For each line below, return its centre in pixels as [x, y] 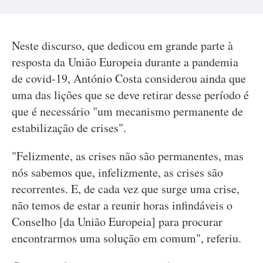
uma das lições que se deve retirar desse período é [130, 95]
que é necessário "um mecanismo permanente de [127, 111]
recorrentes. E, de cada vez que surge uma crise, [126, 189]
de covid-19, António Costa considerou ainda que [129, 78]
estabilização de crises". [69, 128]
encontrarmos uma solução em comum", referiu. [127, 238]
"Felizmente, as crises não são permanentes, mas [128, 156]
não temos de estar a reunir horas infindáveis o [122, 205]
